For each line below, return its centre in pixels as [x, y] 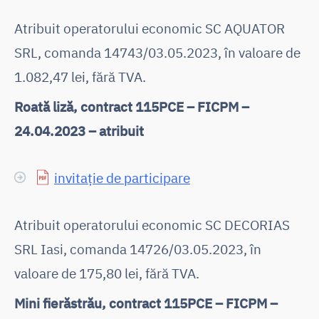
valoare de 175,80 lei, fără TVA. [107, 273]
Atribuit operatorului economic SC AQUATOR [150, 28]
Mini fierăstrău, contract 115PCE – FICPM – [146, 303]
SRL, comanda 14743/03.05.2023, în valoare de [157, 52]
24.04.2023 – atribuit [79, 130]
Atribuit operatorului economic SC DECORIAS [152, 224]
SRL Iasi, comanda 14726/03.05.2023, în [138, 249]
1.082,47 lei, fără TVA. [80, 76]
